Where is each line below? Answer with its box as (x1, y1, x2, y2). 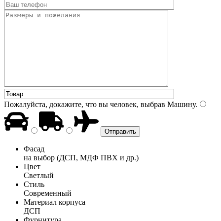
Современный (24, 188, 72, 197)
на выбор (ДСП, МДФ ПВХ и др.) (24, 153, 139, 162)
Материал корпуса (24, 197, 85, 206)
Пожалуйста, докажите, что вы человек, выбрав (4, 100, 165, 109)
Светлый (24, 171, 54, 180)
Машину (165, 100, 195, 109)
